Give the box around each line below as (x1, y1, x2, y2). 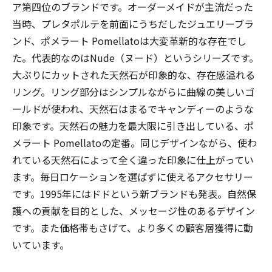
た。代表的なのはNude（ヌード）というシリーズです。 (12, 50, 259, 65)
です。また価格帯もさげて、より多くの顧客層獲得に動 (12, 220, 253, 235)
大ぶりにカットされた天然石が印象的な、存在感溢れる (12, 67, 255, 82)
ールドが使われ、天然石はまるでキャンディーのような (12, 101, 254, 116)
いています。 (12, 237, 69, 252)
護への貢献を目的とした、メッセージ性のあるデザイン (12, 203, 255, 218)
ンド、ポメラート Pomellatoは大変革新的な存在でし (12, 33, 246, 48)
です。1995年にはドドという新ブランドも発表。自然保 (12, 186, 256, 201)
